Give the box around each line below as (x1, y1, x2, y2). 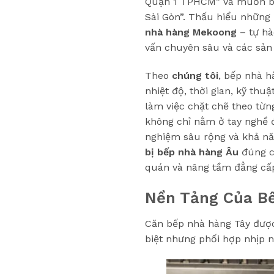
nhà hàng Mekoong (145, 26, 237, 39)
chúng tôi (172, 70, 218, 82)
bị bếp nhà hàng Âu (145, 146, 239, 158)
